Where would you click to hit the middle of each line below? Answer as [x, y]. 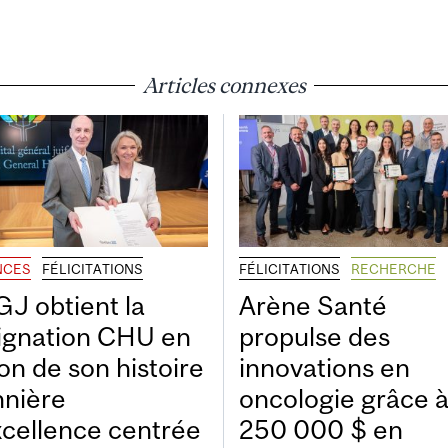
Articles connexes [224, 84]
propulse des [314, 337]
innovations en [324, 368]
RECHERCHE [393, 269]
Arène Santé [313, 306]
